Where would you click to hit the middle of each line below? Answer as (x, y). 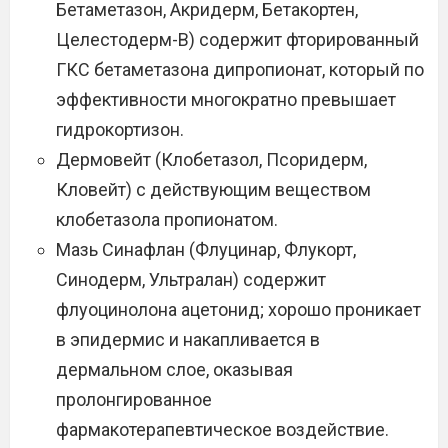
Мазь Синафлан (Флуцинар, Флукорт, (206, 249)
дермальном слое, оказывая (174, 369)
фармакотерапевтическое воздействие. (222, 429)
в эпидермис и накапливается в (188, 339)
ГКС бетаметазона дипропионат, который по (240, 69)
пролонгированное (134, 399)
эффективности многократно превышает (226, 99)
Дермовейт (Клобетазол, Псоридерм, (211, 159)
